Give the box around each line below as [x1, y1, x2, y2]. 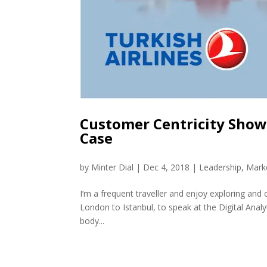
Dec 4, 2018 [143, 162, 190, 173]
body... [80, 215, 105, 227]
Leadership [199, 162, 242, 173]
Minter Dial [91, 162, 134, 173]
